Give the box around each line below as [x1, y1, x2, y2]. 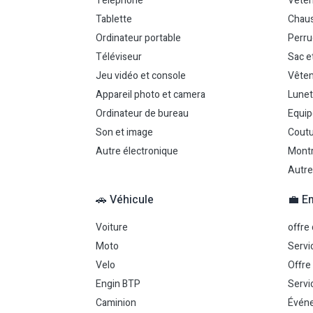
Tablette [96, 12, 132, 27]
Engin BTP [96, 277, 140, 291]
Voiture [96, 220, 128, 235]
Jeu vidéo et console [96, 68, 186, 83]
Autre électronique [96, 144, 178, 159]
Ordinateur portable [96, 31, 181, 45]
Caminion [96, 296, 136, 310]
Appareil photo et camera [96, 87, 205, 102]
